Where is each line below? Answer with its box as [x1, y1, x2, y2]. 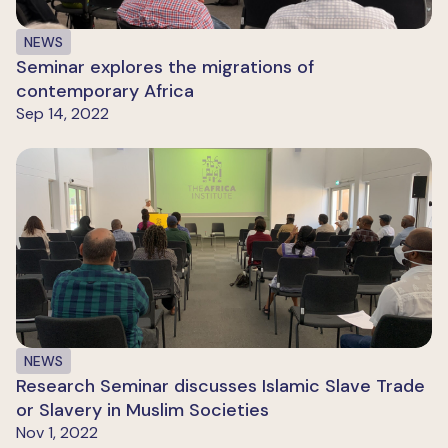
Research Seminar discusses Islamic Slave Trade [16, 374, 425, 398]
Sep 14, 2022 [16, 103, 109, 124]
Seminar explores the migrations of [16, 55, 314, 79]
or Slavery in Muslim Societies [16, 398, 269, 422]
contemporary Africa [16, 79, 194, 103]
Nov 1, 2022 [16, 422, 98, 443]
